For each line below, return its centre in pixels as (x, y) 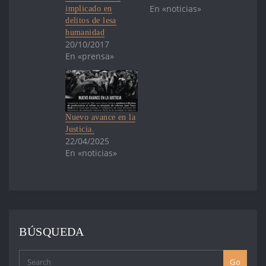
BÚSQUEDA (52, 232)
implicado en (89, 9)
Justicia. (80, 129)
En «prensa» (90, 56)
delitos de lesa (91, 21)
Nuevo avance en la (101, 117)
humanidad (85, 33)
